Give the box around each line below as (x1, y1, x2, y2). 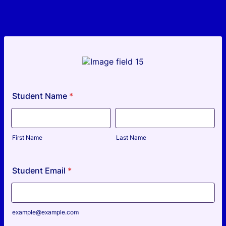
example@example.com (12, 208, 79, 216)
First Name (12, 134, 42, 141)
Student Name (12, 91, 67, 101)
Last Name (116, 134, 146, 141)
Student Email (12, 165, 66, 176)
